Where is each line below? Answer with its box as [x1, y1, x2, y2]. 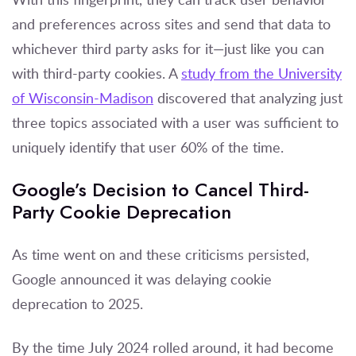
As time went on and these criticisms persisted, [12, 244, 309, 264]
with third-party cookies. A [12, 63, 181, 83]
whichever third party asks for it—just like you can [12, 38, 324, 58]
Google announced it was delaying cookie [12, 269, 272, 288]
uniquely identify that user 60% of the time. [12, 137, 284, 157]
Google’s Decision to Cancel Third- [12, 176, 309, 203]
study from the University [181, 63, 342, 83]
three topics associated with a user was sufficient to [12, 112, 339, 132]
